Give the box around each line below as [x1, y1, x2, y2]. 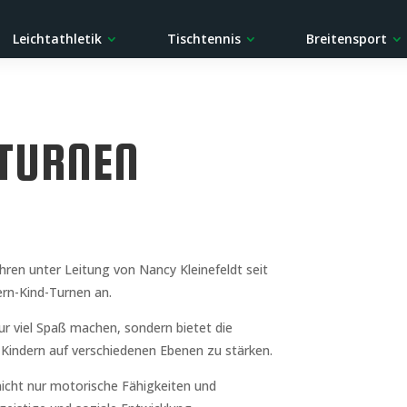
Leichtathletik [12, 30, 102, 47]
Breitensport [306, 30, 388, 47]
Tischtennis [167, 30, 241, 47]
